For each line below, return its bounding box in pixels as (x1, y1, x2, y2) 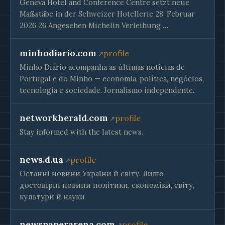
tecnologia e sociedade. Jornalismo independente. (20, 85, 194, 95)
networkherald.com (20, 112, 108, 124)
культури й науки (20, 192, 85, 201)
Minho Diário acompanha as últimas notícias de (20, 62, 185, 72)
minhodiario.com (20, 47, 96, 59)
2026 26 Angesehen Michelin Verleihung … (20, 21, 168, 30)
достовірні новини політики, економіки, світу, (20, 180, 194, 190)
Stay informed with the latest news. (20, 127, 143, 137)
